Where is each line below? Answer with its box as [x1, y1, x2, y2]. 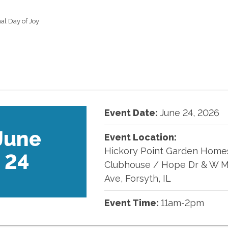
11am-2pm [160, 197, 204, 208]
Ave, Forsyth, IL [104, 173, 171, 184]
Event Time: [104, 197, 161, 208]
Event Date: [104, 107, 160, 118]
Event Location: [104, 132, 177, 142]
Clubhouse [104, 159, 153, 170]
